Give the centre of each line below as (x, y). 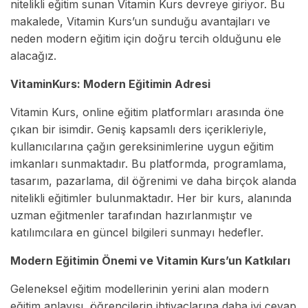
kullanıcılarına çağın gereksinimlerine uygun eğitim (142, 146)
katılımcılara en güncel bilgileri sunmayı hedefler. (137, 232)
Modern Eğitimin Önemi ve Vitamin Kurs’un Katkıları (150, 260)
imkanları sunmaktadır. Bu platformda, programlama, (148, 163)
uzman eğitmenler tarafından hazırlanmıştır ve (131, 215)
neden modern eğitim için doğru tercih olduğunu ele (146, 38)
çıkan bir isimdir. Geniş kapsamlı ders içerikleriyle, (139, 129)
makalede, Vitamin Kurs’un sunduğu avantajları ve (140, 21)
